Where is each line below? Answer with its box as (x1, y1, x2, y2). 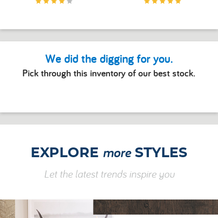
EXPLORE (31, 146, 103, 160)
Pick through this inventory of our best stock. (22, 66, 196, 79)
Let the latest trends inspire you (43, 166, 175, 181)
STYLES (131, 146, 187, 160)
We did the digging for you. (45, 50, 173, 66)
